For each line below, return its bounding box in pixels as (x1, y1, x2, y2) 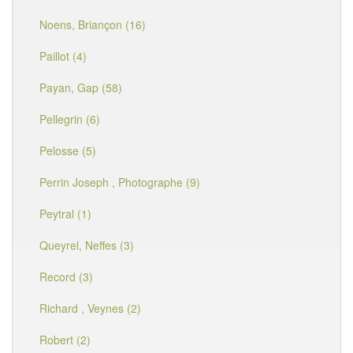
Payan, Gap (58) (39, 80, 122, 95)
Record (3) (39, 269, 93, 284)
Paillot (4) (39, 48, 87, 64)
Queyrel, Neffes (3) (39, 237, 134, 253)
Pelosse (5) (39, 143, 96, 158)
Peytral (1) (39, 206, 91, 221)
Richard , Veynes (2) (39, 300, 141, 316)
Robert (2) (39, 332, 91, 347)
